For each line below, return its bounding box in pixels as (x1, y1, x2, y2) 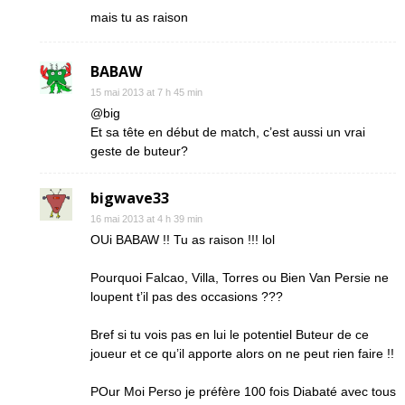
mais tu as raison (90, 10, 188, 24)
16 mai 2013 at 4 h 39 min (90, 213, 202, 224)
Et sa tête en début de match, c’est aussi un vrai (90, 125, 365, 139)
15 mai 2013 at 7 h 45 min (90, 87, 202, 98)
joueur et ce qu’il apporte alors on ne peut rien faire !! (90, 346, 394, 361)
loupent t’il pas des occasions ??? (90, 289, 283, 304)
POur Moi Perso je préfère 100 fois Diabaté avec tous (90, 384, 396, 399)
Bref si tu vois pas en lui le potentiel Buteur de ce (90, 327, 369, 342)
